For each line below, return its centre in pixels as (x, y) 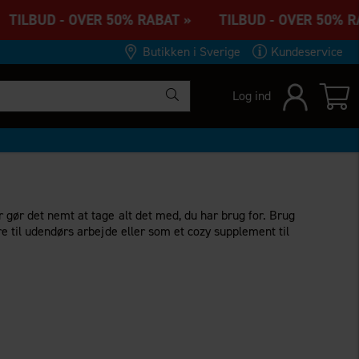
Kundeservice (307, 52)
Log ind (251, 96)
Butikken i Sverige (191, 52)
